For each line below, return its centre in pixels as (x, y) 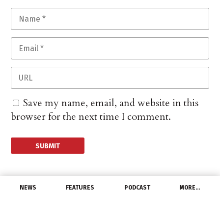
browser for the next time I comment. (91, 117)
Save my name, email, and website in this (111, 103)
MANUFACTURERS (32, 199)
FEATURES (80, 188)
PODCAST (137, 188)
